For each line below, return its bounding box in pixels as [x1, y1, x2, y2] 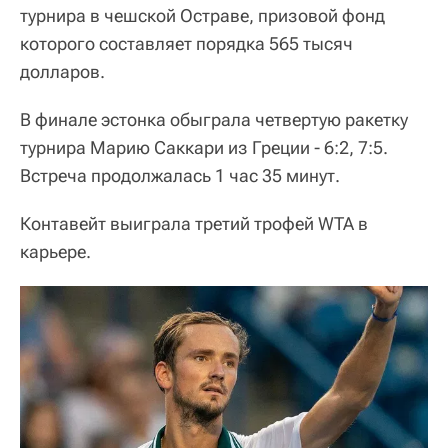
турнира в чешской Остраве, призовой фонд [20, 4, 385, 26]
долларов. [20, 60, 105, 82]
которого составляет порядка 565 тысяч [20, 32, 353, 54]
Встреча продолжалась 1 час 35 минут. [20, 164, 340, 186]
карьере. [20, 240, 91, 262]
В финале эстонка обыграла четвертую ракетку [20, 108, 408, 130]
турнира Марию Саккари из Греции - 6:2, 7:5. [20, 136, 388, 158]
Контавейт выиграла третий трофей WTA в [20, 212, 368, 234]
